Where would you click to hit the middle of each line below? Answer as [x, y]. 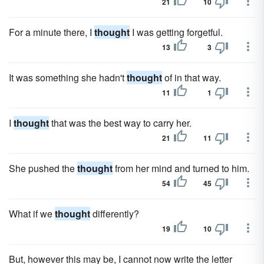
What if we [32, 214]
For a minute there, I [52, 32]
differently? [115, 214]
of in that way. [192, 77]
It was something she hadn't [68, 77]
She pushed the [43, 168]
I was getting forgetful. [176, 32]
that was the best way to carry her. [120, 123]
